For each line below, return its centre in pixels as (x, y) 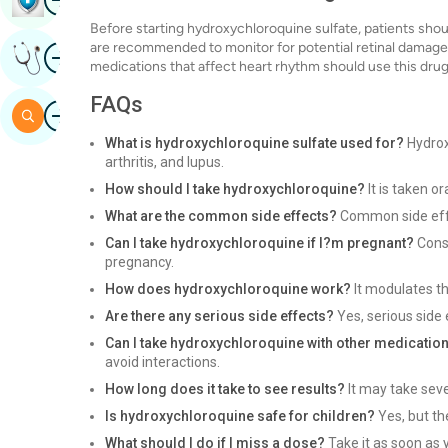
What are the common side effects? (221, 216)
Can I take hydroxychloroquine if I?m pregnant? (259, 243)
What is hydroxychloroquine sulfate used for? (254, 143)
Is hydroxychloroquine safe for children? (240, 416)
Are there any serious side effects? (219, 316)
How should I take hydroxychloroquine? (235, 189)
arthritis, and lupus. (164, 162)
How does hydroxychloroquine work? (228, 289)
